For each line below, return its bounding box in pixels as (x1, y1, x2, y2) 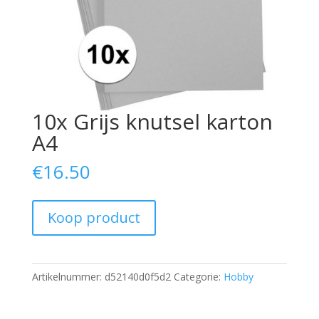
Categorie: (173, 270, 224, 284)
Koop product (47, 208, 140, 228)
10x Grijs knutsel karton (31, 107, 273, 137)
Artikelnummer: (31, 270, 105, 284)
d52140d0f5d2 (104, 270, 171, 284)
